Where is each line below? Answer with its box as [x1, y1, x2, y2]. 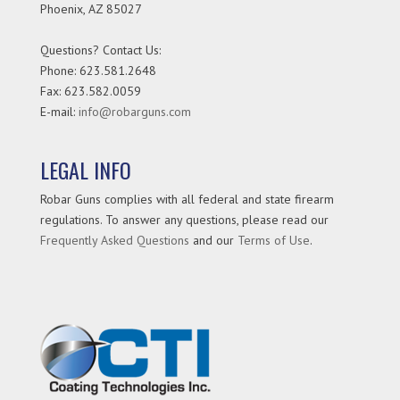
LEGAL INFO [39, 154, 131, 187]
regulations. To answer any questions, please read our [39, 212, 329, 229]
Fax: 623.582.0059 [39, 83, 141, 100]
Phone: [39, 62, 79, 79]
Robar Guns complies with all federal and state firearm [39, 191, 334, 208]
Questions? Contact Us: [39, 42, 161, 59]
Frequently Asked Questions [39, 232, 189, 249]
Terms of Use [237, 232, 310, 249]
